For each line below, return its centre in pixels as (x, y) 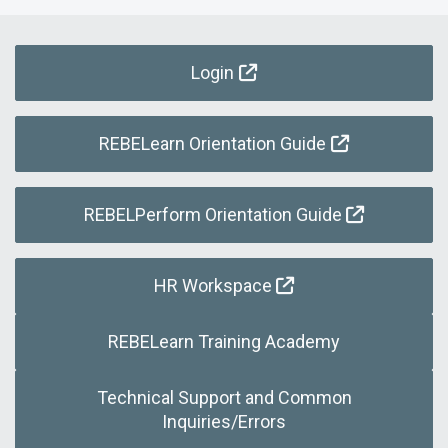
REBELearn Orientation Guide (213, 143)
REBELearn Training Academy (224, 341)
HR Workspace (212, 285)
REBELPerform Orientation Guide (212, 214)
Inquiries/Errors (224, 421)
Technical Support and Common (224, 397)
